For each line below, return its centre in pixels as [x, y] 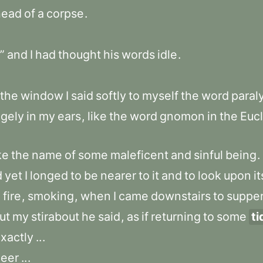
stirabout [55, 217]
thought [80, 55]
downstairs [181, 196]
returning [176, 217]
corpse [65, 14]
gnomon [182, 116]
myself [160, 96]
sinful [208, 155]
